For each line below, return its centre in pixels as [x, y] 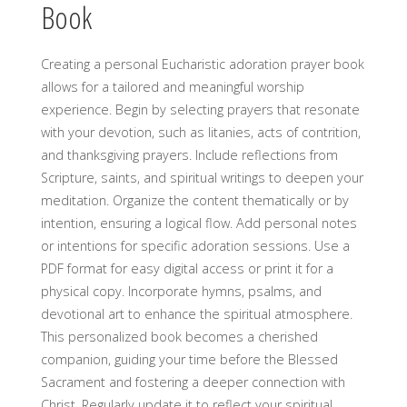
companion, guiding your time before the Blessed [189, 360]
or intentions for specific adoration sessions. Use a [195, 246]
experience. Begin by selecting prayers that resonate [200, 110]
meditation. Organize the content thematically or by [194, 201]
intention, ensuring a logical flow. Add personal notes [199, 223]
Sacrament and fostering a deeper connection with [193, 382]
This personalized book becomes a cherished [179, 337]
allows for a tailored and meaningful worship [172, 87]
